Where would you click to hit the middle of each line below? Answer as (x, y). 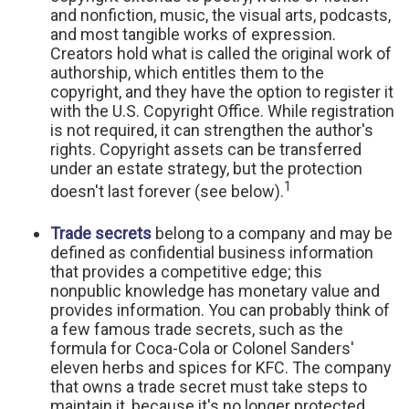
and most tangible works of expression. (193, 34)
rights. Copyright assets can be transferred (206, 149)
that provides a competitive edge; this (186, 272)
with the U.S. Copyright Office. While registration (222, 111)
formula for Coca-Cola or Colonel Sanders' (202, 348)
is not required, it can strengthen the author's (212, 130)
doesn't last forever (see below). (167, 191)
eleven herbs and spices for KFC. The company (221, 367)
